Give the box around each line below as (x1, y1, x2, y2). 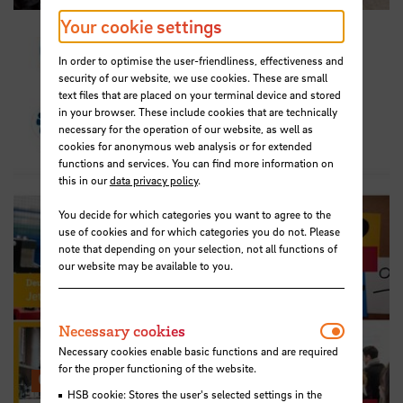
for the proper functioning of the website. (58, 361, 256, 376)
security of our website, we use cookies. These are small (58, 69, 327, 85)
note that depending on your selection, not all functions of (58, 240, 337, 255)
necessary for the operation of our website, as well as (58, 121, 313, 136)
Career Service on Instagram (37, 367, 276, 391)
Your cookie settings (59, 14, 222, 39)
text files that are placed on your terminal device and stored (58, 86, 341, 102)
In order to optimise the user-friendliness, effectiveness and (58, 52, 344, 67)
